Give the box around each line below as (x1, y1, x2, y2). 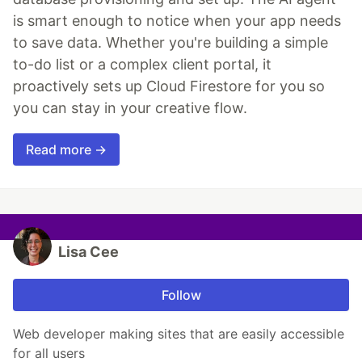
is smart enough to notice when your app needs (13, 12, 341, 30)
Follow (161, 287, 201, 304)
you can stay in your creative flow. (13, 99, 247, 117)
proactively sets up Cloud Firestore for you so (13, 78, 325, 95)
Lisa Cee (58, 243, 119, 261)
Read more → (26, 141, 107, 158)
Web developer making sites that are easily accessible (13, 326, 344, 343)
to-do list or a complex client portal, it (13, 56, 271, 74)
